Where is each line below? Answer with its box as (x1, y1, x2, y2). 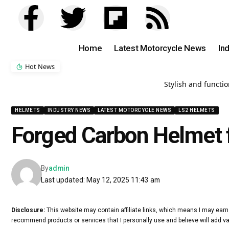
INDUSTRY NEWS (47, 107, 90, 113)
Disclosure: (11, 207, 45, 214)
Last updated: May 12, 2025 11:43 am (41, 176, 161, 184)
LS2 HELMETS (178, 107, 215, 113)
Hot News (25, 62, 55, 71)
